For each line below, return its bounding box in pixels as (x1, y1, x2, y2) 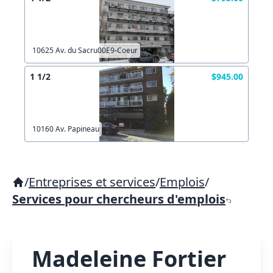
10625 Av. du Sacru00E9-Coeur (32, 45, 138, 55)
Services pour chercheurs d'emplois (12, 191, 225, 207)
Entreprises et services (29, 174, 155, 190)
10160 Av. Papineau (32, 124, 99, 134)
